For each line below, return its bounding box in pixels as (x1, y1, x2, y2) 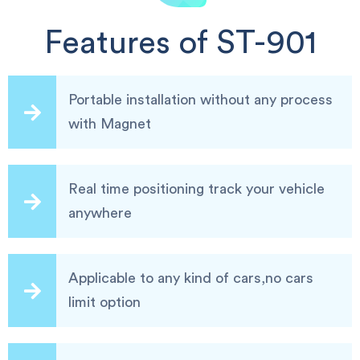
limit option (68, 295, 141, 309)
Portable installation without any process (68, 92, 333, 107)
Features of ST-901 (43, 27, 317, 59)
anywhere (68, 206, 132, 220)
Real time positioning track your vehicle (68, 182, 325, 196)
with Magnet (68, 117, 151, 131)
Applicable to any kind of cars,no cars (68, 271, 313, 285)
